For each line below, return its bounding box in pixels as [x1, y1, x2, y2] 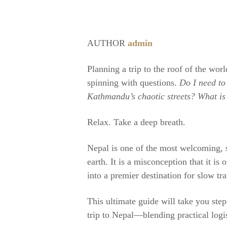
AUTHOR [87, 38, 128, 48]
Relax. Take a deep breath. [87, 117, 185, 127]
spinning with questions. [87, 78, 179, 88]
